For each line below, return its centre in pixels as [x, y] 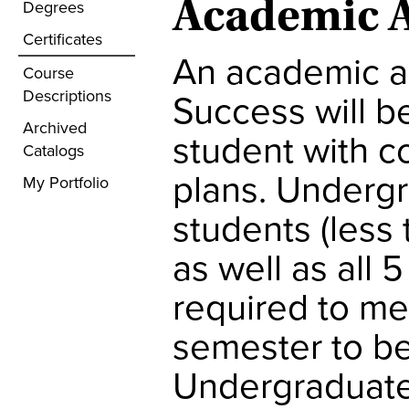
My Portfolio [66, 182]
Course [48, 73]
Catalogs [53, 150]
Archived [55, 127]
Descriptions [67, 95]
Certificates [63, 39]
